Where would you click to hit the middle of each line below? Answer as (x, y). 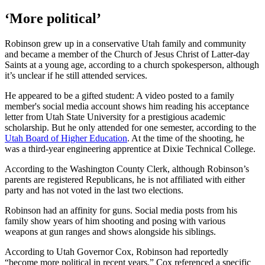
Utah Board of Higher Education (66, 138)
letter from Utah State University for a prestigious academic (115, 117)
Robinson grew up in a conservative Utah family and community (125, 44)
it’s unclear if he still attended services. (76, 76)
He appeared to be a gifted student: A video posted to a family (119, 96)
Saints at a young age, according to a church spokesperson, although (132, 65)
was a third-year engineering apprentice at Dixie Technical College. (130, 149)
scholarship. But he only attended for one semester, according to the (130, 128)
